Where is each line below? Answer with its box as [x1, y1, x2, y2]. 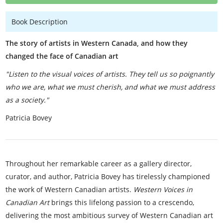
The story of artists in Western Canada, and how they [5, 38, 188, 48]
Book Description [11, 16, 68, 26]
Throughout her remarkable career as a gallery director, [5, 158, 192, 168]
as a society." [5, 95, 51, 105]
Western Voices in [133, 184, 193, 194]
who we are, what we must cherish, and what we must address [5, 82, 216, 92]
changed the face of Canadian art [5, 51, 119, 61]
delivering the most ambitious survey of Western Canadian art [5, 210, 214, 220]
